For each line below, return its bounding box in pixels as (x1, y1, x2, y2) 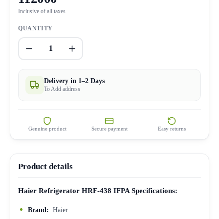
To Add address (44, 85, 80, 92)
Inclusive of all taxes (18, 8, 66, 14)
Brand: (28, 206, 51, 214)
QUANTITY (18, 24, 53, 32)
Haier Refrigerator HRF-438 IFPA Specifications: (18, 186, 177, 195)
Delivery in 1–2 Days (44, 77, 105, 85)
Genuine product (28, 125, 66, 131)
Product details (18, 161, 73, 171)
